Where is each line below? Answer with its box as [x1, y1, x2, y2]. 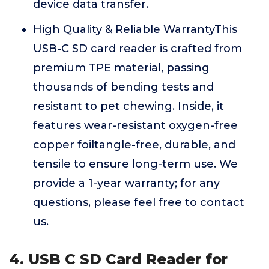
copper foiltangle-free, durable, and [33, 138, 235, 151]
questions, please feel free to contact [33, 196, 244, 209]
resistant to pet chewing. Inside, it [33, 100, 224, 113]
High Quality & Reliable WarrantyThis [33, 23, 237, 36]
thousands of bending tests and [33, 80, 214, 94]
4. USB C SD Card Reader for [9, 250, 228, 268]
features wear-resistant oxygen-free [33, 119, 238, 132]
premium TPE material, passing [33, 61, 210, 74]
